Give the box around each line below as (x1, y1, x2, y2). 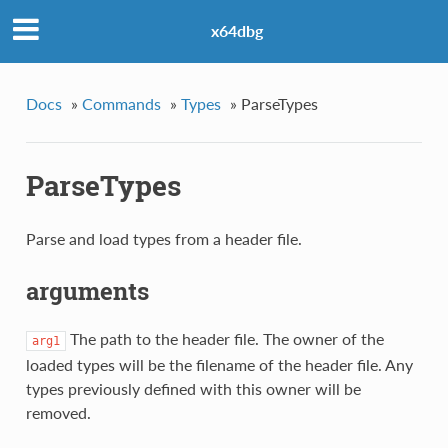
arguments (25, 275, 149, 308)
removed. (25, 402, 91, 422)
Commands (81, 93, 161, 113)
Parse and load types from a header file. (25, 229, 302, 249)
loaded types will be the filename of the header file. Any (25, 354, 413, 374)
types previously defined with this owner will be (25, 378, 361, 398)
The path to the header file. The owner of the (65, 328, 384, 348)
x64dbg (211, 21, 263, 41)
